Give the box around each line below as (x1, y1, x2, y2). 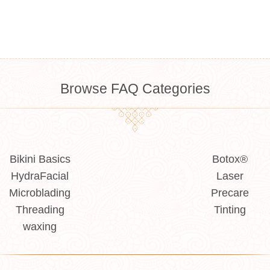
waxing (23, 221, 57, 233)
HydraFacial (11, 170, 69, 182)
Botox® (212, 153, 248, 165)
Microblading (9, 187, 71, 199)
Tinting (214, 204, 246, 216)
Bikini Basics (9, 153, 71, 165)
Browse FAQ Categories (60, 81, 210, 96)
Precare (211, 187, 250, 199)
